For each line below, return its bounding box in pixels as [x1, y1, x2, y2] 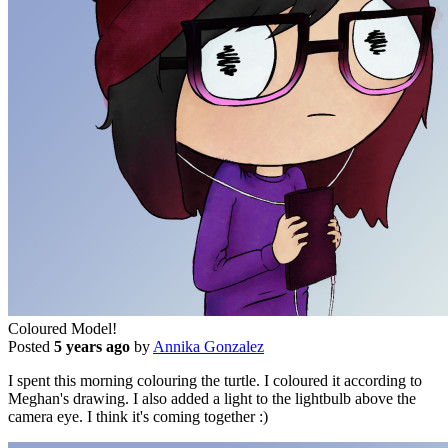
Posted [8, 337, 54, 355]
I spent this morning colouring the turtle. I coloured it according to [8, 371, 422, 389]
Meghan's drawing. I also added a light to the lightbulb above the [8, 389, 416, 407]
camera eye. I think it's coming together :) [8, 407, 268, 425]
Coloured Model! [8, 319, 117, 337]
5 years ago [54, 337, 130, 355]
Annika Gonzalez [153, 337, 264, 355]
